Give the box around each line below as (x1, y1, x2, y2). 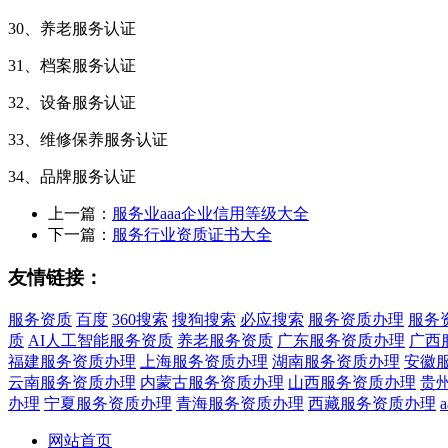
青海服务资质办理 (176, 394, 304, 412)
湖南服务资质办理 (272, 352, 400, 370)
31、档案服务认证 (8, 57, 136, 75)
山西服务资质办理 (288, 373, 416, 391)
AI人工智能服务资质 (28, 331, 173, 349)
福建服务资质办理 (8, 352, 136, 370)
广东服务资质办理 (277, 331, 405, 349)
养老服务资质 (177, 331, 273, 349)
